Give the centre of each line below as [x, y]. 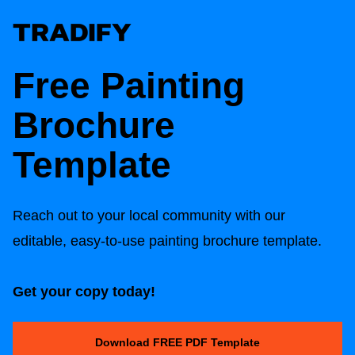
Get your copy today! [84, 291]
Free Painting [129, 86]
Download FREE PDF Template [177, 343]
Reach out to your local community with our [149, 215]
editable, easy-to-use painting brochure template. [169, 240]
